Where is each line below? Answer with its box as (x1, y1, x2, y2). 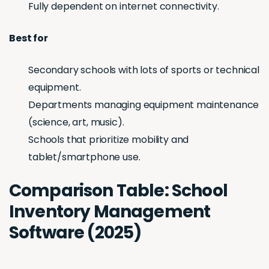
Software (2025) (9, 221, 142, 245)
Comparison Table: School (9, 179, 228, 203)
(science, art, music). (28, 115, 124, 130)
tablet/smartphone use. (28, 150, 141, 165)
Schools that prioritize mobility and (28, 133, 189, 147)
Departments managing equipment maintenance (28, 98, 259, 112)
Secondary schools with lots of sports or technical (28, 63, 259, 77)
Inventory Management (9, 200, 211, 224)
